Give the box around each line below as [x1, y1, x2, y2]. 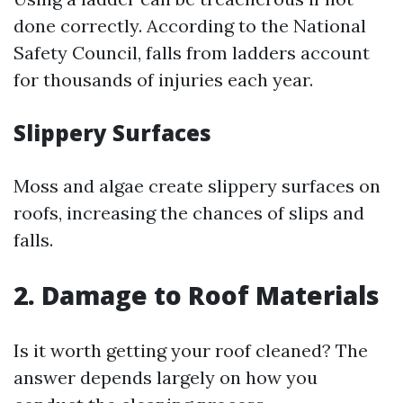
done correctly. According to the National [13, 14, 366, 37]
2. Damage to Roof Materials [13, 278, 380, 312]
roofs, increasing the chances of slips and [13, 201, 364, 224]
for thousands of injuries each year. [13, 68, 313, 91]
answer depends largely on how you [13, 366, 318, 389]
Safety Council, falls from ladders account [13, 41, 370, 64]
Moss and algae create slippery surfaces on [13, 175, 381, 197]
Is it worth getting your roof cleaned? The [13, 339, 368, 362]
